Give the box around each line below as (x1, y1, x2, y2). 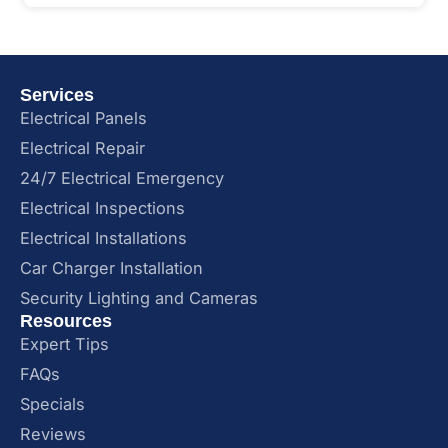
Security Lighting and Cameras (20, 287, 258, 308)
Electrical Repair (20, 137, 145, 158)
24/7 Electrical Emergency (20, 167, 224, 188)
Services (20, 84, 94, 105)
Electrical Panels (20, 107, 147, 128)
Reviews (20, 423, 86, 444)
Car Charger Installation (20, 257, 203, 278)
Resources (20, 310, 112, 331)
